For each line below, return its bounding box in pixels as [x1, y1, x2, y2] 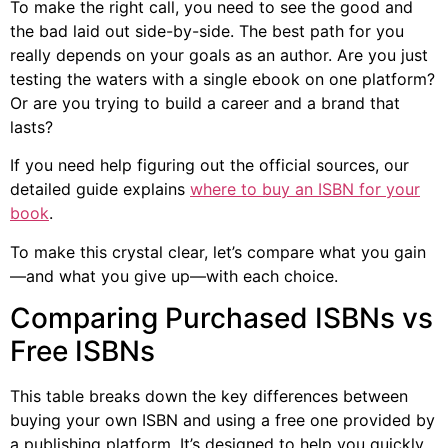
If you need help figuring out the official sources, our [10, 155, 409, 176]
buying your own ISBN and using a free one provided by [10, 410, 435, 431]
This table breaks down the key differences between [10, 386, 408, 407]
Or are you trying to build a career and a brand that [10, 92, 400, 113]
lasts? [10, 116, 53, 137]
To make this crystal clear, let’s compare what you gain [10, 241, 426, 262]
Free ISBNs [10, 334, 155, 369]
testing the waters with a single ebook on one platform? [10, 68, 435, 89]
